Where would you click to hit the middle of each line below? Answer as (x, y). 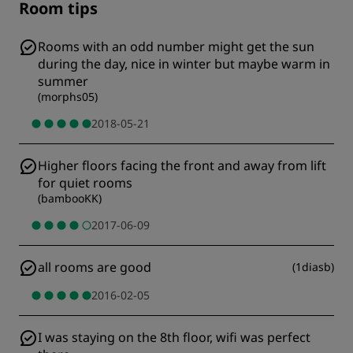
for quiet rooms (85, 183)
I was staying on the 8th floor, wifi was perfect (174, 338)
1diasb (313, 267)
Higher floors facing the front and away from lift (182, 166)
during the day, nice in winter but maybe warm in (184, 64)
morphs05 (68, 97)
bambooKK (70, 199)
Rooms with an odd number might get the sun (176, 47)
